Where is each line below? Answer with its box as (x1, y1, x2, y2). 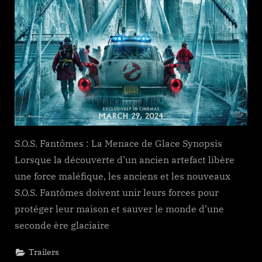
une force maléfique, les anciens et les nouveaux (15, 170, 230, 182)
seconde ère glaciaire (15, 219, 109, 231)
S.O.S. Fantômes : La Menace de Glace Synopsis (15, 137, 222, 149)
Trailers (29, 247, 60, 258)
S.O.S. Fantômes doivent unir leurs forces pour (15, 186, 219, 198)
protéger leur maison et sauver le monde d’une (15, 202, 224, 215)
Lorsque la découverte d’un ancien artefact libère (15, 153, 235, 166)
